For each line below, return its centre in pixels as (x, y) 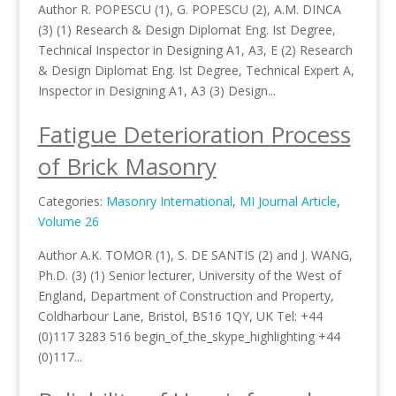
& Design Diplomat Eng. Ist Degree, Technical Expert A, (196, 70)
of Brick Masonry (127, 166)
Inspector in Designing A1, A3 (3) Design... (156, 91)
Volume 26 (68, 221)
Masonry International (169, 201)
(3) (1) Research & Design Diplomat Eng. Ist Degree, (187, 30)
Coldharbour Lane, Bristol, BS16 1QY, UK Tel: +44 (180, 316)
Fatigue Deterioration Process (194, 134)
